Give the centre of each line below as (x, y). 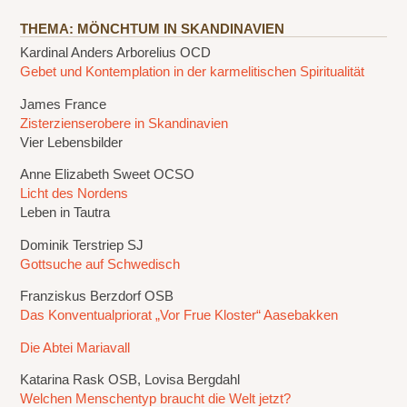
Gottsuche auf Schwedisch (100, 264)
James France (64, 104)
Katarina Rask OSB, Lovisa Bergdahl (130, 380)
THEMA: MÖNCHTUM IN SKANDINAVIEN (153, 30)
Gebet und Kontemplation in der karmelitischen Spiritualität (193, 71)
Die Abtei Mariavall (75, 347)
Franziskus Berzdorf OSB (97, 297)
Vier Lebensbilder (72, 142)
